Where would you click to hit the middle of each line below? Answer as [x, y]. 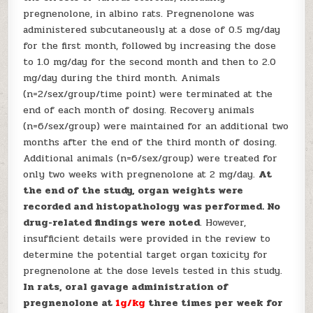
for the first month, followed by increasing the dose [150, 46]
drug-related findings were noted [112, 223]
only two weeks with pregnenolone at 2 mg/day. [141, 174]
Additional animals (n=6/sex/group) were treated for [151, 158]
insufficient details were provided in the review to [147, 239]
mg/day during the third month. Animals [122, 78]
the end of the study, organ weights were [133, 190]
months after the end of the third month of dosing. [150, 142]
